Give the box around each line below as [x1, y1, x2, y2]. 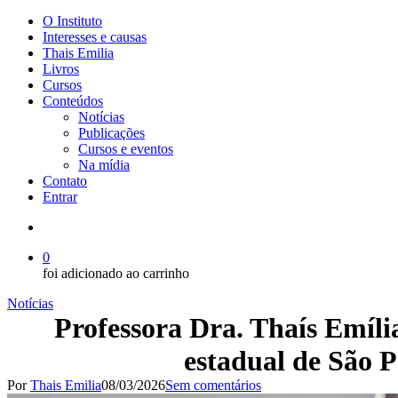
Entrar [43, 189, 77, 204]
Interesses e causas [43, 29, 147, 44]
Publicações [78, 125, 145, 140]
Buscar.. [42, 219, 87, 234]
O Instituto [43, 13, 102, 28]
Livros [43, 61, 79, 76]
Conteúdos [43, 93, 103, 108]
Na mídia [78, 157, 130, 172]
